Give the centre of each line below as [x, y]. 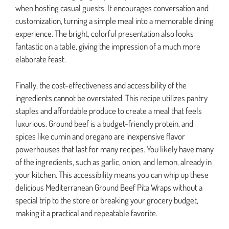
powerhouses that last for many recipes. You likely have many [114, 149]
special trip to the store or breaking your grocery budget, [107, 200]
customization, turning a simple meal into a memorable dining [114, 21]
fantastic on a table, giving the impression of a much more [108, 47]
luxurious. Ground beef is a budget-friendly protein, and [104, 123]
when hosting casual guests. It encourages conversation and [112, 8]
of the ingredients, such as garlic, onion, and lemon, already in [113, 162]
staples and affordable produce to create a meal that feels [109, 110]
